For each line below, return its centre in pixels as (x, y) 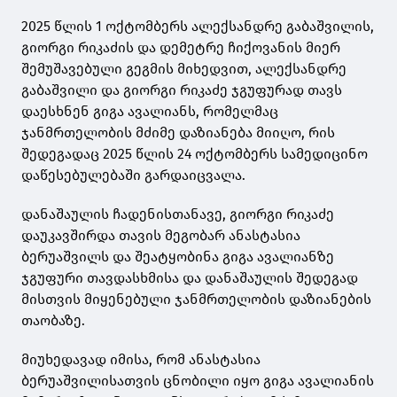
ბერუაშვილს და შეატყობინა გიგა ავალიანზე (178, 257)
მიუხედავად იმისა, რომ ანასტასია (141, 360)
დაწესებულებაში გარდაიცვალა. (133, 175)
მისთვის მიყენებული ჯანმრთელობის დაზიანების (196, 300)
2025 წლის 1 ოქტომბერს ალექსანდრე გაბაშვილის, (198, 27)
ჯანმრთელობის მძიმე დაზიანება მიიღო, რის (178, 133)
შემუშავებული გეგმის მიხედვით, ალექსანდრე (184, 69)
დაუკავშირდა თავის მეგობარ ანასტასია (161, 236)
